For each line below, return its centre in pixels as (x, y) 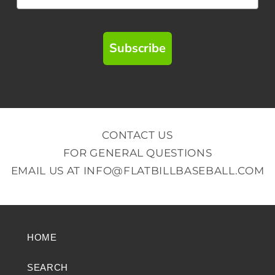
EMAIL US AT (47, 170)
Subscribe (137, 48)
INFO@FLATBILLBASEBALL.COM (174, 170)
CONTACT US (137, 135)
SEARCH (48, 267)
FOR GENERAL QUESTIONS (137, 153)
